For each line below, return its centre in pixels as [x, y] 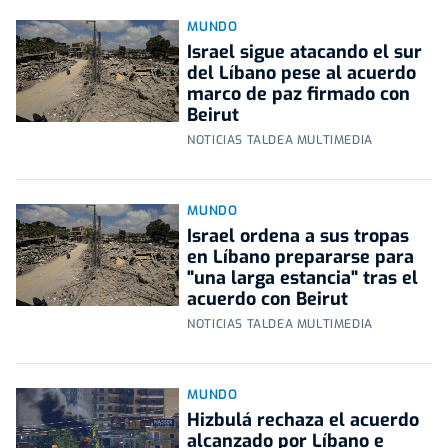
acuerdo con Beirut [268, 299]
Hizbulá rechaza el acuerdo [303, 420]
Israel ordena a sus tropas [298, 236]
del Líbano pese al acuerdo [302, 73]
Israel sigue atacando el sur [305, 52]
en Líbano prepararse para [301, 257]
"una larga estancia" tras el [303, 278]
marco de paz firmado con [299, 94]
